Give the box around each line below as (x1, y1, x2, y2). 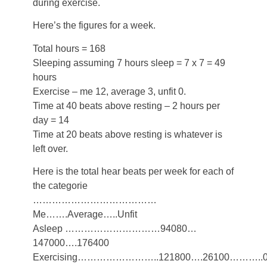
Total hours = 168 (33, 43, 105, 54)
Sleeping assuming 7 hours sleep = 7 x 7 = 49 (33, 57, 225, 68)
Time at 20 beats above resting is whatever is (33, 129, 222, 139)
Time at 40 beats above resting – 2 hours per (33, 100, 220, 111)
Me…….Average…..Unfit (33, 209, 137, 219)
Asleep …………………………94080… (33, 223, 197, 234)
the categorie (33, 181, 88, 191)
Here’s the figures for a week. (33, 20, 156, 31)
